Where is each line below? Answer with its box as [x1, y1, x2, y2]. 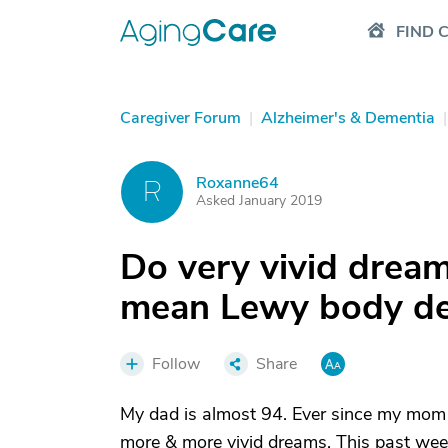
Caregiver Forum [120, 107, 241, 129]
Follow [152, 353, 200, 375]
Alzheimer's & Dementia [261, 107, 435, 129]
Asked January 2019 [196, 191, 322, 210]
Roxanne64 [196, 172, 279, 194]
